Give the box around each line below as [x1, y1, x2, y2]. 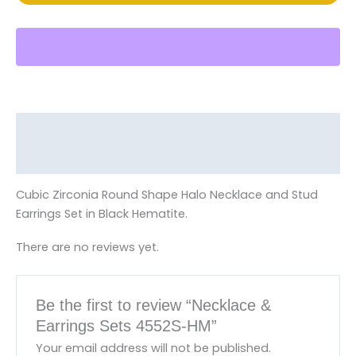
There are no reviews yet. [16, 238, 159, 255]
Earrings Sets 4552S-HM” [36, 316, 218, 335]
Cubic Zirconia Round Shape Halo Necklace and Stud [16, 187, 318, 203]
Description [16, 121, 80, 134]
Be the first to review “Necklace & [36, 296, 272, 314]
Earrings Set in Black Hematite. [16, 206, 188, 222]
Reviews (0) [16, 152, 80, 165]
